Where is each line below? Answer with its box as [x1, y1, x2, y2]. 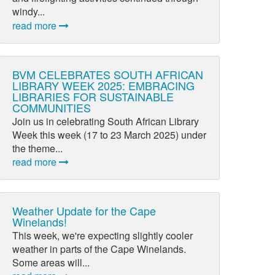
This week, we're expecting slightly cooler [12, 228, 193, 243]
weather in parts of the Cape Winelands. [12, 242, 187, 257]
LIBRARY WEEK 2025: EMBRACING [12, 77, 195, 93]
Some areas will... [12, 255, 90, 270]
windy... [12, 4, 45, 19]
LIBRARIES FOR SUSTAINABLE [12, 88, 174, 104]
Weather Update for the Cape [12, 203, 157, 219]
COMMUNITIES [12, 99, 91, 115]
